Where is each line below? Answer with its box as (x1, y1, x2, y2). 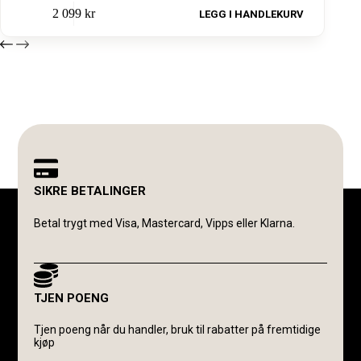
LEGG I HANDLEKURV (198, 7, 304, 20)
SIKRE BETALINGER (34, 184, 147, 199)
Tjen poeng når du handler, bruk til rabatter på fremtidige (34, 323, 322, 337)
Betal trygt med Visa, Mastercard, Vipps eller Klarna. (34, 216, 296, 230)
